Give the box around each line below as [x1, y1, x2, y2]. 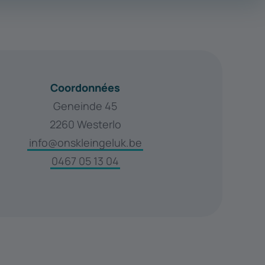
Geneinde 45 [53, 99, 117, 113]
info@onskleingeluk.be [28, 135, 142, 150]
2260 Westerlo [49, 117, 121, 131]
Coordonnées [50, 80, 120, 95]
